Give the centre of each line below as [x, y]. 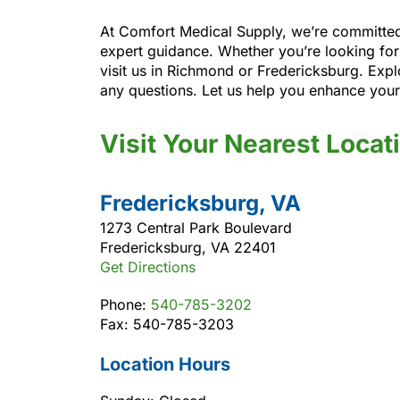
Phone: [125, 304]
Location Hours [165, 364]
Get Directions [148, 267]
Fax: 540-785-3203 [167, 324]
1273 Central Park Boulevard [196, 227]
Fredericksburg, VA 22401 [188, 247]
